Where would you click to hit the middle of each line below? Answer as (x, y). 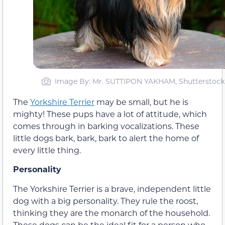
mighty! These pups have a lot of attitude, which (110, 114)
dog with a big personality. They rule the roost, (105, 200)
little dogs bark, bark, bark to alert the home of (106, 138)
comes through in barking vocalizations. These (106, 126)
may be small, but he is (141, 101)
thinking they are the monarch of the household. (111, 212)
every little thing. (47, 150)
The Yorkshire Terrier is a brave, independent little (112, 188)
